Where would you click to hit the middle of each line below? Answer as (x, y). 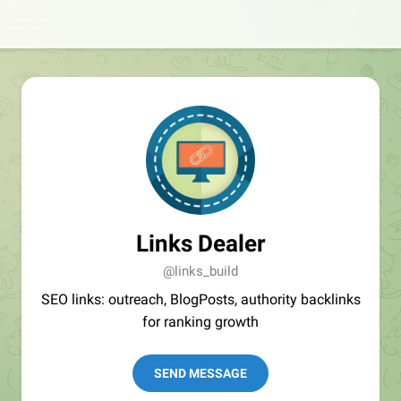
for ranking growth (200, 322)
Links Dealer (200, 243)
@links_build (200, 271)
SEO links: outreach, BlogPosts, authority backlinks (200, 299)
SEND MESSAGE (200, 373)
